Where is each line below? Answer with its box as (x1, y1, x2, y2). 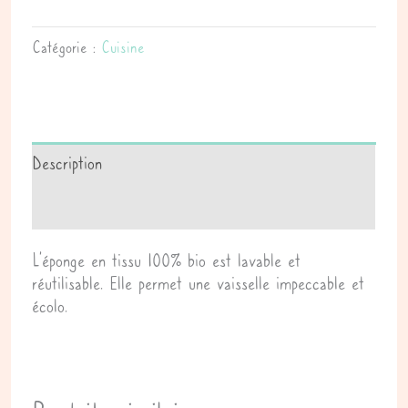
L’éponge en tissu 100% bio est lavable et (32, 249, 301, 273)
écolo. (32, 294, 68, 319)
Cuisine (101, 36, 146, 57)
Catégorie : (32, 36, 102, 57)
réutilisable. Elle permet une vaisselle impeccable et (32, 271, 365, 296)
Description (32, 151, 103, 176)
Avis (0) (32, 195, 88, 219)
